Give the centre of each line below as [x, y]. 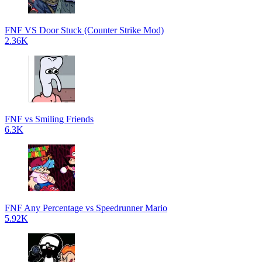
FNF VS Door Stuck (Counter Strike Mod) [84, 30]
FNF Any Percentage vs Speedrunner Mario [86, 208]
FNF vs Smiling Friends [49, 119]
